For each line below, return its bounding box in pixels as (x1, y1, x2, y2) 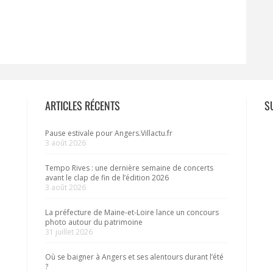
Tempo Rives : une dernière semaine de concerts (45, 163, 213, 174)
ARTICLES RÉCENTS (45, 97, 120, 114)
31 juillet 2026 (45, 227, 93, 238)
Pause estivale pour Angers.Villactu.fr (45, 128, 172, 139)
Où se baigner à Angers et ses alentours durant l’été (45, 252, 224, 263)
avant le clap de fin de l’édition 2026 (45, 172, 169, 183)
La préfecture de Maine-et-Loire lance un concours (45, 207, 219, 218)
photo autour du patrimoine (45, 217, 143, 228)
